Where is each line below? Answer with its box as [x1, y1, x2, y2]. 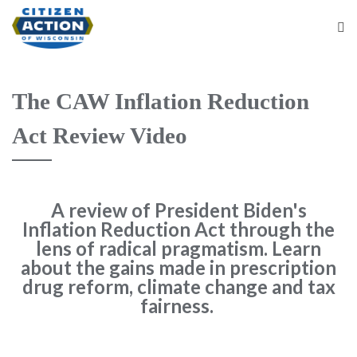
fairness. [139, 293, 218, 317]
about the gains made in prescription [21, 255, 336, 279]
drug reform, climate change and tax [22, 274, 335, 298]
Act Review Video [12, 122, 187, 148]
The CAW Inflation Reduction [12, 88, 309, 114]
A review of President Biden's [50, 198, 307, 222]
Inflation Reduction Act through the [22, 217, 335, 241]
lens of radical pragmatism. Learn [36, 236, 321, 260]
